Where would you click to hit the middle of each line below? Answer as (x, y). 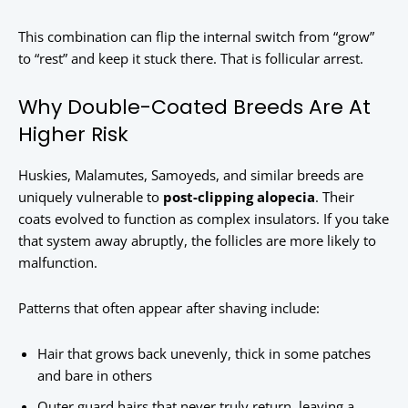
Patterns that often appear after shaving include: (169, 308)
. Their (335, 197)
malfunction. (58, 263)
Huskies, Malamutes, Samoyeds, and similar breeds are (191, 175)
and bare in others (95, 376)
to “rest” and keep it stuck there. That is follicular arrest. (191, 59)
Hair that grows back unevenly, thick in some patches (204, 354)
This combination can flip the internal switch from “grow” (196, 37)
